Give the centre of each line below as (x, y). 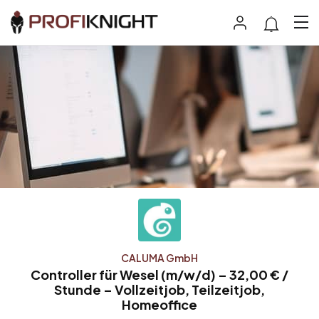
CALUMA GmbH (159, 257)
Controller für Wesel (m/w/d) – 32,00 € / (159, 274)
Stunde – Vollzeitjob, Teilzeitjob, (159, 289)
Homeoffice (159, 304)
